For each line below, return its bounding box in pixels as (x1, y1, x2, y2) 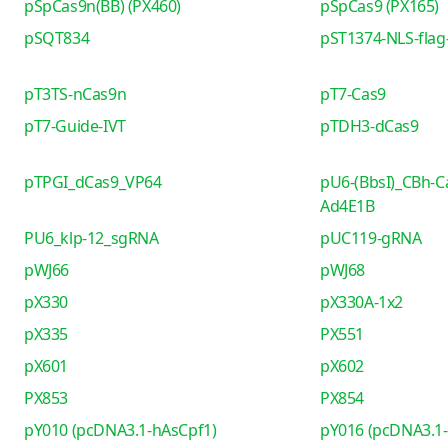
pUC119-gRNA (319, 227, 422, 249)
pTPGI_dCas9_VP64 (24, 171, 162, 193)
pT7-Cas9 (319, 83, 386, 105)
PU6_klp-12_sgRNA (24, 227, 159, 249)
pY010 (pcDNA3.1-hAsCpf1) (24, 419, 217, 441)
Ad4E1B (319, 195, 375, 217)
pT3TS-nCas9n (24, 83, 127, 105)
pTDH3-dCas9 (319, 115, 419, 137)
